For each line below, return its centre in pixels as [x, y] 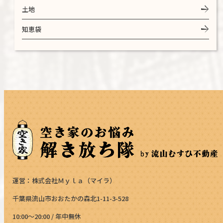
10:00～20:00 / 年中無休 [47, 216]
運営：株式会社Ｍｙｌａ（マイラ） [64, 180]
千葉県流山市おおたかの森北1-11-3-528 [71, 198]
